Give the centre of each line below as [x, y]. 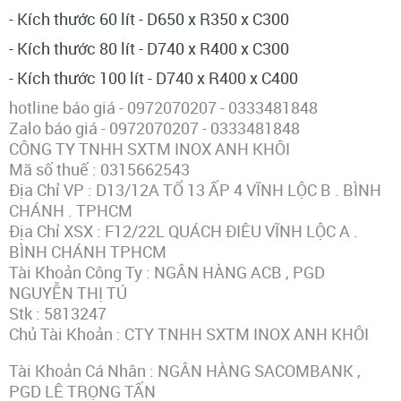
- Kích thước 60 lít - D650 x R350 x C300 [149, 19]
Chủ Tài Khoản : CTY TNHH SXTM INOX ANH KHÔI [191, 334]
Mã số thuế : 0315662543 [99, 170]
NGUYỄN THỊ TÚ [70, 293]
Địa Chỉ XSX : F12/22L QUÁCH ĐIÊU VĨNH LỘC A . [183, 231]
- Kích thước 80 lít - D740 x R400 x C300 [151, 49]
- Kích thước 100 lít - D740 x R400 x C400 [154, 78]
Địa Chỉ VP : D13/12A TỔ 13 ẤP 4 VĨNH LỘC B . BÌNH [195, 190]
